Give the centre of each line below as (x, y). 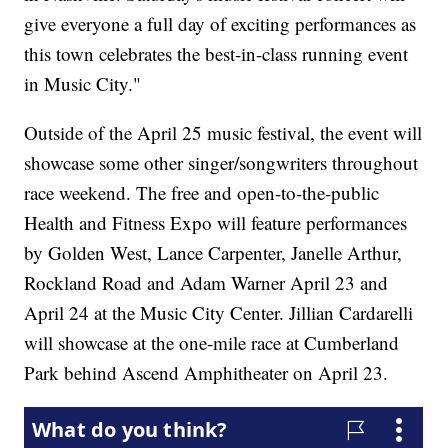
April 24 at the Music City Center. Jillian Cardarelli (219, 313)
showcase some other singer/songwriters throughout (221, 163)
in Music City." (83, 84)
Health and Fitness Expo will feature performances (216, 223)
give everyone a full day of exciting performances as (220, 24)
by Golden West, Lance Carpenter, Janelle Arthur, (213, 253)
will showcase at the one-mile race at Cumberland (212, 343)
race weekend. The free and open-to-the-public (202, 193)
